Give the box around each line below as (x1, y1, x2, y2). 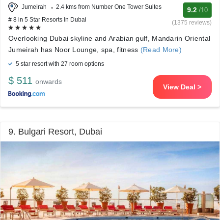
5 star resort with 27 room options (14, 60, 104, 67)
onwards (35, 78, 62, 85)
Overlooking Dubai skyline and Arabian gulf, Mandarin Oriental (8, 34, 211, 42)
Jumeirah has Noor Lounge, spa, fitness (8, 46, 138, 54)
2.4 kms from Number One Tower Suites (56, 3, 162, 11)
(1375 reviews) (172, 19, 212, 26)
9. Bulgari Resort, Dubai (8, 127, 102, 137)
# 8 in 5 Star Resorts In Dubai (8, 16, 86, 23)
